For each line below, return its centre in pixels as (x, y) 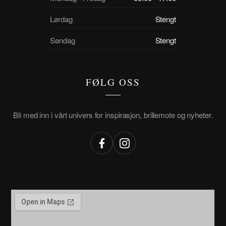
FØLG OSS (113, 82)
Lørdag (61, 19)
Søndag (63, 40)
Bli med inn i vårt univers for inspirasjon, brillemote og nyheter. (113, 115)
